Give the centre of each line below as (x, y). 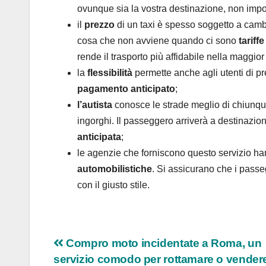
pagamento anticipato (126, 89)
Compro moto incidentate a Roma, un (162, 243)
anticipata (99, 137)
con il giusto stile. (113, 185)
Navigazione (109, 248)
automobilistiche (115, 169)
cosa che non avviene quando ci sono (158, 41)
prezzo (99, 25)
